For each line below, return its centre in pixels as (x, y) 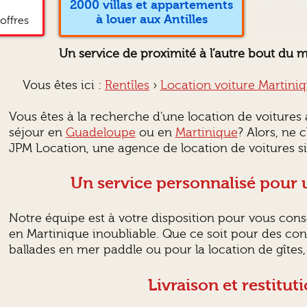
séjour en (37, 132)
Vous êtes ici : (63, 85)
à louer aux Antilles (151, 20)
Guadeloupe (100, 132)
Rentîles (127, 85)
